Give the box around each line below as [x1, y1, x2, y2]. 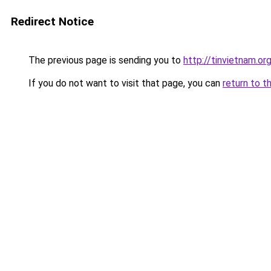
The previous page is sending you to [26, 54, 183, 66]
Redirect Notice [11, 15, 94, 28]
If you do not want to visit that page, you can [26, 77, 223, 89]
